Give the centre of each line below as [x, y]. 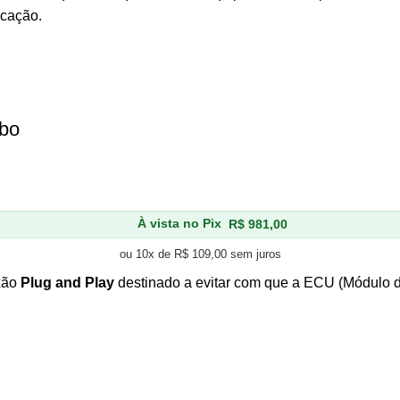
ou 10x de [146, 254]
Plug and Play [67, 283]
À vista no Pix [180, 224]
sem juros [254, 254]
